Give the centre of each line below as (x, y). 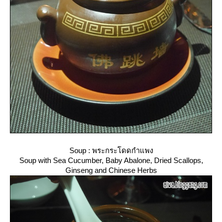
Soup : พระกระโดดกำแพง (111, 151)
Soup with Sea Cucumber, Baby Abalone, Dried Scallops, (111, 161)
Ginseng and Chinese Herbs (111, 170)
